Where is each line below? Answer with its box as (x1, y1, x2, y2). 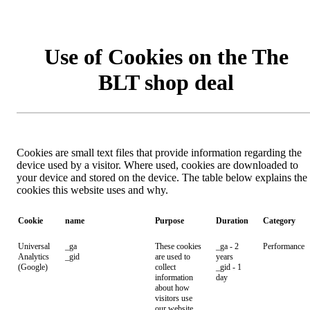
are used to (155, 252, 190, 262)
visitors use (155, 293, 192, 303)
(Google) (18, 262, 48, 272)
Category (263, 216, 295, 226)
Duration (216, 216, 248, 226)
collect (155, 262, 176, 272)
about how (155, 283, 190, 293)
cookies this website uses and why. (17, 184, 168, 196)
